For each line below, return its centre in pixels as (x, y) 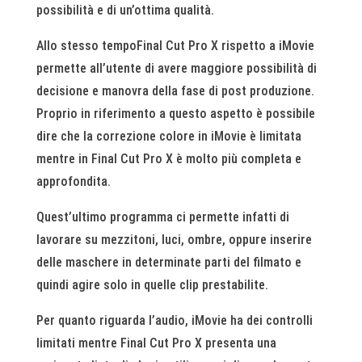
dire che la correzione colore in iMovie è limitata (168, 137)
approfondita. (73, 182)
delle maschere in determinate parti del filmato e (168, 263)
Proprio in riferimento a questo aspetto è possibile (175, 114)
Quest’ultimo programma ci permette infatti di (162, 217)
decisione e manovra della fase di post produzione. (175, 91)
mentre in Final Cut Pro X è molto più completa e (168, 159)
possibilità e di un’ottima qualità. (125, 11)
